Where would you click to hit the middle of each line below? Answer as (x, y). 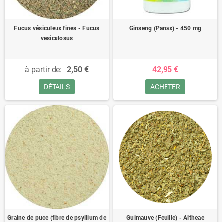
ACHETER (165, 87)
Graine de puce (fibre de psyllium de (57, 218)
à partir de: (43, 70)
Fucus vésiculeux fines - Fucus (57, 28)
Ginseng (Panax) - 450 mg (165, 28)
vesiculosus (57, 38)
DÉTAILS (57, 87)
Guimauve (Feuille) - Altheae (165, 218)
